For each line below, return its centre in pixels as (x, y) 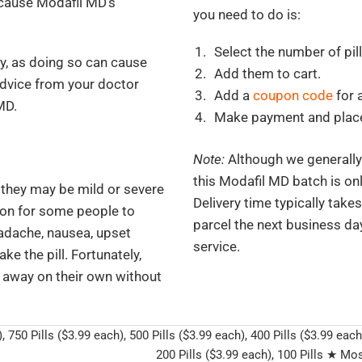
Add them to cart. (267, 74)
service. (217, 246)
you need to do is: (247, 15)
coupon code (293, 96)
